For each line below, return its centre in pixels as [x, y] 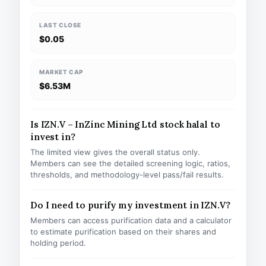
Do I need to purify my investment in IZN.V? [130, 205]
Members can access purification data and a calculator [131, 220]
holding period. [58, 243]
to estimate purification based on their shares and [123, 232]
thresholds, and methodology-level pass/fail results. [127, 175]
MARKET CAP [61, 72]
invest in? [53, 137]
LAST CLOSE [60, 25]
